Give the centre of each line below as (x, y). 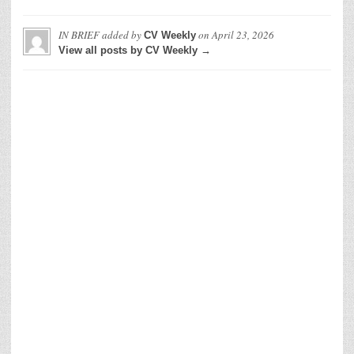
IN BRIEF (79, 35)
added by (122, 35)
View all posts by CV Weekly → (135, 50)
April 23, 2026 (243, 35)
